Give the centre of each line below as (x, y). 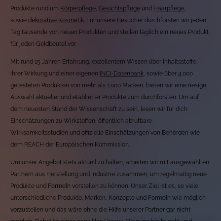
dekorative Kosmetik (56, 20)
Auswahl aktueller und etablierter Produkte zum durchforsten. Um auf (105, 97)
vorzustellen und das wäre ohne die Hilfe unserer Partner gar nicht (101, 210)
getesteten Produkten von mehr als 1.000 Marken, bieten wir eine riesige (109, 86)
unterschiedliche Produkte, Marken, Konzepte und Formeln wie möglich (108, 198)
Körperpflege (78, 9)
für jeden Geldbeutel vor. (44, 44)
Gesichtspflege (120, 9)
